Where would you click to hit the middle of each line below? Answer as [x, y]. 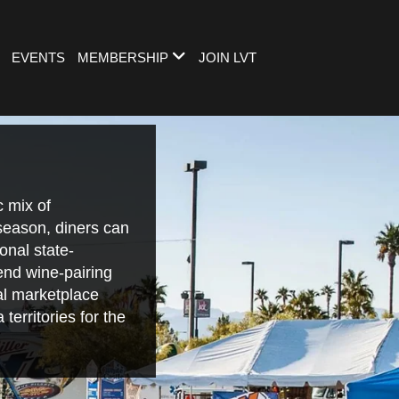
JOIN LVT [228, 58]
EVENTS [39, 58]
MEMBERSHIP [123, 58]
